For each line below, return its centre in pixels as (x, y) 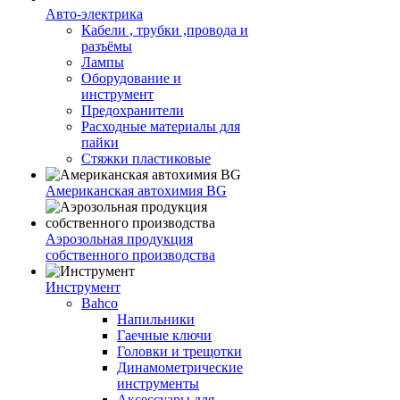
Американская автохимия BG (136, 191)
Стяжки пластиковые (146, 158)
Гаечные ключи (164, 335)
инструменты (158, 383)
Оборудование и (131, 78)
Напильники (156, 319)
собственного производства (130, 255)
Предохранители (133, 110)
